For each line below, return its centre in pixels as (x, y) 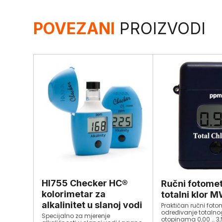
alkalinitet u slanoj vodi (92, 205)
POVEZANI (74, 29)
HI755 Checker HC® (85, 183)
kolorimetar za (74, 194)
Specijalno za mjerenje (76, 216)
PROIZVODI (161, 29)
